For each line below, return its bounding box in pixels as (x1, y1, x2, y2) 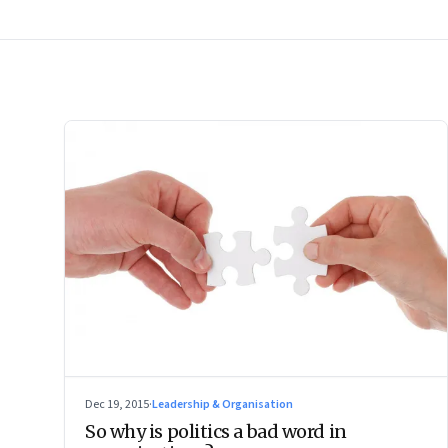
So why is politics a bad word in (85, 419, 347, 443)
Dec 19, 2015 (85, 395, 149, 413)
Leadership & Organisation (152, 395, 293, 413)
